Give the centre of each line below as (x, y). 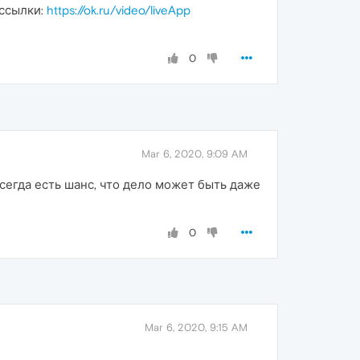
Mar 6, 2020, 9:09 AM (194, 154)
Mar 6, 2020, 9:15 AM (196, 328)
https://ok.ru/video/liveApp (119, 10)
